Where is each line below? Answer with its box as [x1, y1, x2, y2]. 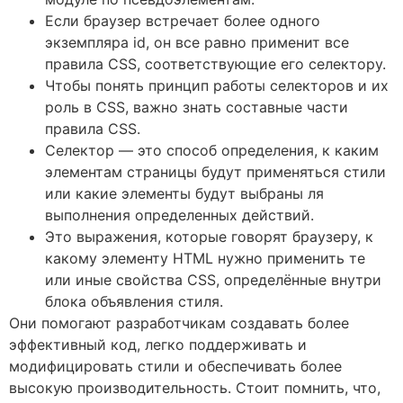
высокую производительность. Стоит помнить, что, [9, 378, 381, 397]
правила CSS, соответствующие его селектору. [45, 54, 386, 73]
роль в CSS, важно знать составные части [45, 97, 348, 116]
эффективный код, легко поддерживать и [9, 335, 307, 354]
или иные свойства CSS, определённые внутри [45, 270, 381, 289]
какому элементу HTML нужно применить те [45, 248, 365, 267]
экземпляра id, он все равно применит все [45, 32, 349, 51]
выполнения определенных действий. [45, 205, 314, 224]
